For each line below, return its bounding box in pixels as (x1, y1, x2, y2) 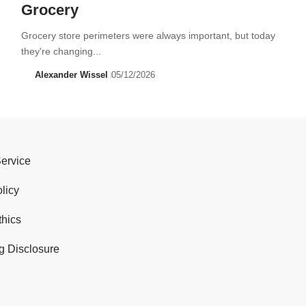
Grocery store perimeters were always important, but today (20, 29, 275, 41)
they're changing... (20, 45, 101, 57)
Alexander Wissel (35, 69, 109, 80)
